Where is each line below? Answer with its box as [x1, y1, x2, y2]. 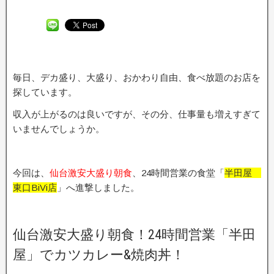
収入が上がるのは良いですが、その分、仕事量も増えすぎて [13, 109, 261, 119]
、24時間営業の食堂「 [132, 168, 224, 178]
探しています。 [13, 87, 77, 97]
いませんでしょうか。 [13, 124, 105, 134]
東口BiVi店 [13, 182, 57, 193]
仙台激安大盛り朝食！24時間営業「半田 [13, 227, 256, 242]
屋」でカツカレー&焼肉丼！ [13, 247, 185, 262]
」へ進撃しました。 [57, 182, 139, 193]
